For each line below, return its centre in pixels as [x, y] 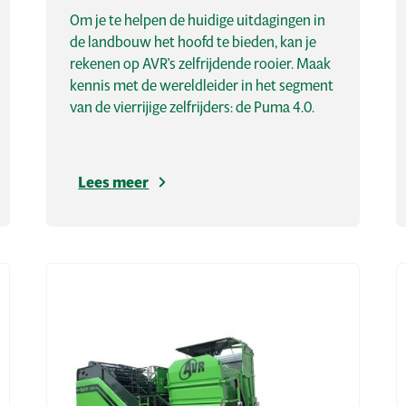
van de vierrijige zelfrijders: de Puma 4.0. [193, 107]
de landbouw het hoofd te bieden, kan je [193, 42]
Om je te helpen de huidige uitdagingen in [198, 20]
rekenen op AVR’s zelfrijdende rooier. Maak [201, 63]
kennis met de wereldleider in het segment [202, 85]
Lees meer [114, 183]
